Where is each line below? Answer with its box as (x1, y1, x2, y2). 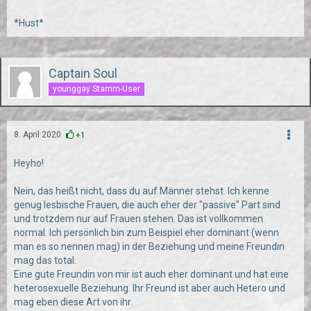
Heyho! (14, 158, 44, 169)
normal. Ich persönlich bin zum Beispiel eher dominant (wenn (14, 227, 279, 238)
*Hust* (14, 17, 44, 28)
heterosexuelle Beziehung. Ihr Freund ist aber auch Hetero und (14, 283, 285, 294)
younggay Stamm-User (53, 83, 140, 94)
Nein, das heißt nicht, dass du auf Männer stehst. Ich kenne (14, 185, 269, 196)
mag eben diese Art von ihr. (14, 296, 133, 308)
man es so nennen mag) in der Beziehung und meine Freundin (14, 241, 285, 252)
